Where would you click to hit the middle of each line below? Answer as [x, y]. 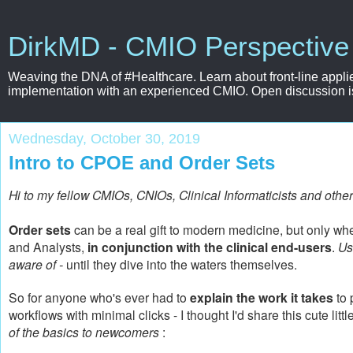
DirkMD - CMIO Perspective [178, 46]
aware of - [37, 264]
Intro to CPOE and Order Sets [142, 163]
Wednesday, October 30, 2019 [104, 139]
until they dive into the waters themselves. [182, 264]
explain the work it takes [262, 297]
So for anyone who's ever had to [99, 297]
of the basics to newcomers [84, 331]
